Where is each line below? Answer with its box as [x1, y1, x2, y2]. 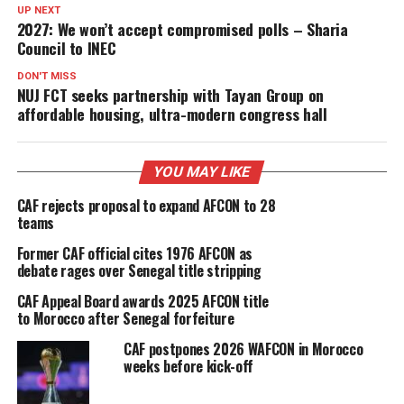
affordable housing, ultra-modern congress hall [16, 102, 327, 125]
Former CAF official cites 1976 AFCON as [16, 243, 253, 264]
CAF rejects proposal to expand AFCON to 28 [16, 195, 276, 216]
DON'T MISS [16, 70, 77, 82]
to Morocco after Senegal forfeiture [16, 308, 234, 329]
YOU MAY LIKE [151, 163, 253, 180]
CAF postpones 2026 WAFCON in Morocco [123, 338, 363, 360]
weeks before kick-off [123, 355, 254, 377]
